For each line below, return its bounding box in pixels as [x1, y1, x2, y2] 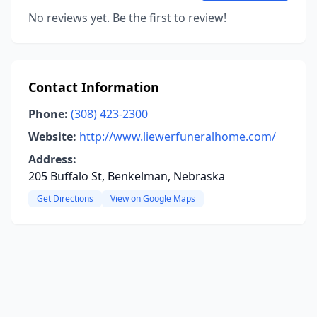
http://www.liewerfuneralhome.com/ [79, 129, 276, 144]
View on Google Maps [110, 192, 195, 204]
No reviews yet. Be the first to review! [28, 10, 226, 25]
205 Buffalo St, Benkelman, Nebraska [28, 168, 225, 184]
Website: [28, 129, 76, 144]
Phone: [28, 106, 68, 122]
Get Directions [37, 192, 93, 204]
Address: [28, 151, 76, 167]
